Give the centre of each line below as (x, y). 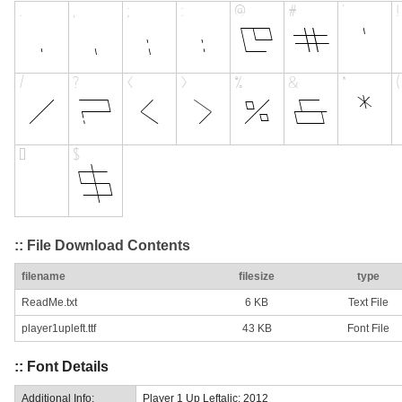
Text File (368, 303)
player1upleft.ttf (59, 329)
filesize (257, 277)
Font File (368, 329)
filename (44, 277)
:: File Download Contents (102, 245)
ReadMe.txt (49, 303)
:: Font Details (61, 367)
